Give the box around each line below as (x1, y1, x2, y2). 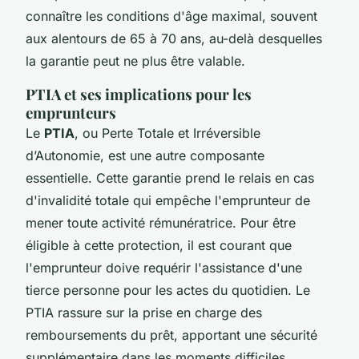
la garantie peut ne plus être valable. (26, 52, 245, 69)
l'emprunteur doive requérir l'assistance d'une (26, 259, 302, 276)
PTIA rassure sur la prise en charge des (26, 304, 262, 321)
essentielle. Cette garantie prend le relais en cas (26, 169, 314, 186)
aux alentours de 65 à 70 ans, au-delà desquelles (26, 30, 322, 46)
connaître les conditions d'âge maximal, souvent (26, 7, 317, 24)
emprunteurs (26, 102, 116, 123)
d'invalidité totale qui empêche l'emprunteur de (26, 192, 310, 208)
